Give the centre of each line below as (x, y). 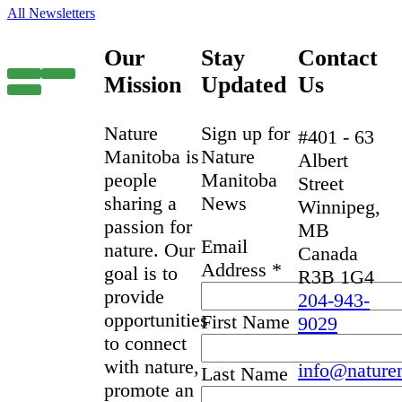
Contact (338, 58)
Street (321, 183)
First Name (245, 321)
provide (134, 296)
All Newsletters (51, 13)
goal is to (141, 273)
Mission (143, 85)
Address (236, 269)
